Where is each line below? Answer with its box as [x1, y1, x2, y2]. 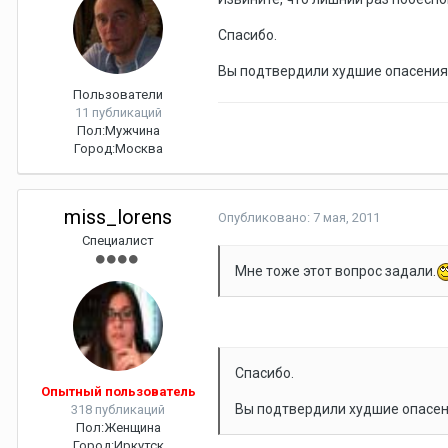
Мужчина [104, 123, 160, 138]
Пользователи [73, 87, 163, 102]
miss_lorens [64, 205, 172, 229]
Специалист [82, 233, 154, 248]
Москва [114, 141, 163, 156]
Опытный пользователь [40, 384, 196, 399]
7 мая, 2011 [313, 210, 380, 225]
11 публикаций [74, 105, 162, 120]
